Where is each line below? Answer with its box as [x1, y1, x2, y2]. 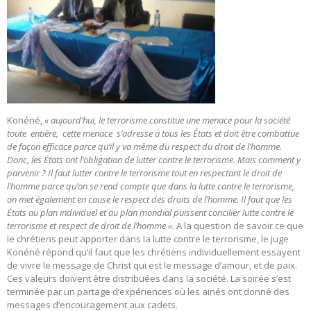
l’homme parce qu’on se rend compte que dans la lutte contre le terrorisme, [7, 180, 294, 193]
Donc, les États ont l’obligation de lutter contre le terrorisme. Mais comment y [7, 153, 301, 167]
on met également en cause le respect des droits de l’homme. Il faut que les [7, 193, 292, 206]
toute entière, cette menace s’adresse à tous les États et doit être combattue [7, 127, 299, 140]
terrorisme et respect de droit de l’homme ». [7, 219, 176, 233]
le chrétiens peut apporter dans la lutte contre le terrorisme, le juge [7, 233, 289, 246]
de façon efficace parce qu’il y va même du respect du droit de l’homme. [7, 140, 282, 153]
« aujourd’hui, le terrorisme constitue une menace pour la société [44, 114, 290, 127]
